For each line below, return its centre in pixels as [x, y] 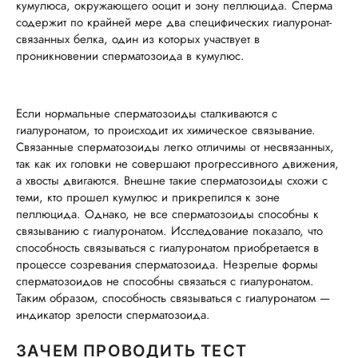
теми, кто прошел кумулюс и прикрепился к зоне [148, 197]
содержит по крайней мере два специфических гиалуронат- [174, 22]
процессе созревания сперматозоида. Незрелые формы [167, 265]
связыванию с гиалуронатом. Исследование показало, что [169, 231]
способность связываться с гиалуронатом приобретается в [167, 248]
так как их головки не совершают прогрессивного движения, [177, 164]
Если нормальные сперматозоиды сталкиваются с [147, 113]
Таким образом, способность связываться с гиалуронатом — [173, 298]
